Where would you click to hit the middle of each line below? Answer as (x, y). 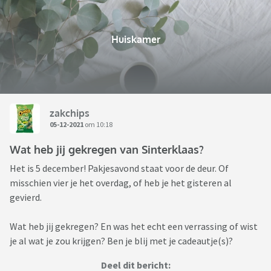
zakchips (70, 113)
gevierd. (27, 198)
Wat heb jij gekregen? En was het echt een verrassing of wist (134, 227)
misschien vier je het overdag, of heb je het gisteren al (121, 183)
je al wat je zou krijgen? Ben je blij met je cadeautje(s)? (121, 241)
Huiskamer (135, 40)
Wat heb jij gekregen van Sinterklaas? (107, 150)
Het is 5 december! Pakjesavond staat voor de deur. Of (119, 168)
